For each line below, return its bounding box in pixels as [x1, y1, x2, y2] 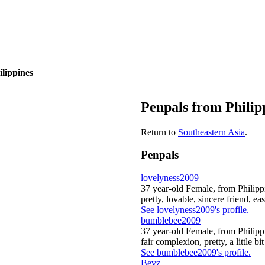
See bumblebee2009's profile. [141, 247, 251, 258]
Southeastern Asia [178, 127, 245, 137]
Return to [141, 127, 178, 137]
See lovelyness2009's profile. [141, 205, 249, 215]
